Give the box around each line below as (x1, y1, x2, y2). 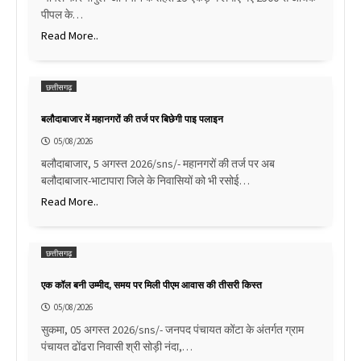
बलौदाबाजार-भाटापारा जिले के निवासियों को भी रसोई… (41, 173, 250, 189)
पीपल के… (41, 7, 83, 23)
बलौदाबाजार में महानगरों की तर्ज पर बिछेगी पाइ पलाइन (41, 114, 223, 126)
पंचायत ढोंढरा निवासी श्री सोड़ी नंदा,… (41, 339, 193, 355)
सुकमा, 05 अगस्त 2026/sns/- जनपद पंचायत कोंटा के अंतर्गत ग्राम (41, 322, 304, 338)
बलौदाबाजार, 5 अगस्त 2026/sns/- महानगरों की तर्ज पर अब (41, 156, 275, 172)
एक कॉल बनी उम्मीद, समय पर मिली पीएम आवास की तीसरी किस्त (41, 280, 262, 292)
